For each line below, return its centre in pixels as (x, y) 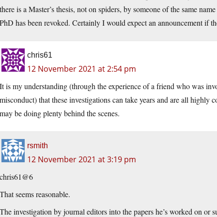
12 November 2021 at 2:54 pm (82, 69)
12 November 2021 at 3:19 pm (82, 160)
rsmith (38, 146)
